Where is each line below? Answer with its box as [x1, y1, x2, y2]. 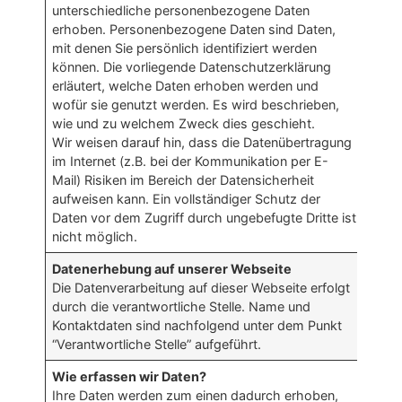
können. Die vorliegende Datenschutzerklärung [52, 59, 332, 75]
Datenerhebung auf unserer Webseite [52, 261, 293, 277]
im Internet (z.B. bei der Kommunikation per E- [52, 153, 329, 170]
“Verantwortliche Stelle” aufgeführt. [52, 336, 262, 353]
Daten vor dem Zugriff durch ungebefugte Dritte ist [52, 210, 357, 226]
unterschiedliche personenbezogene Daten [52, 3, 310, 19]
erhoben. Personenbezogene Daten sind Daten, [52, 22, 336, 38]
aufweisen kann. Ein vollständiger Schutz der [52, 191, 321, 207]
